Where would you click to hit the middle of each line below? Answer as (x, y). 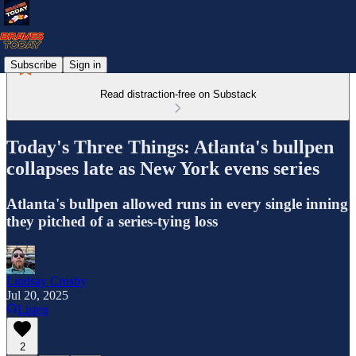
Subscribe (33, 64)
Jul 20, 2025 (37, 295)
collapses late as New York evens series (163, 168)
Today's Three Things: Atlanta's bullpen (170, 147)
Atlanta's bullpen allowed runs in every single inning (177, 203)
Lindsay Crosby (46, 281)
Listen (33, 309)
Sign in (85, 64)
